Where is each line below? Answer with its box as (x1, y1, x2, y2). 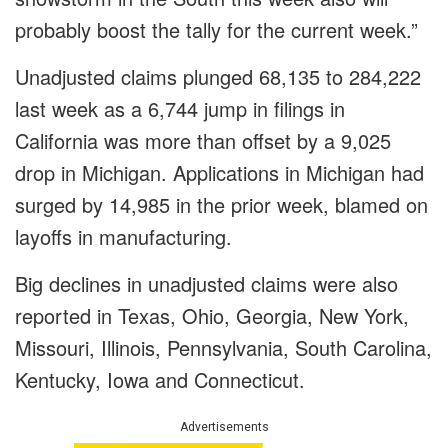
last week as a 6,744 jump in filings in (15, 94, 345, 124)
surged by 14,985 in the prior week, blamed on (15, 190, 428, 220)
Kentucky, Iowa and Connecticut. (15, 365, 305, 395)
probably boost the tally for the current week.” (15, 15, 418, 45)
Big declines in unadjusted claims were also (15, 269, 398, 299)
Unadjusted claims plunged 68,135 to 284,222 (15, 62, 421, 92)
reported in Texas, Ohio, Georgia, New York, (15, 301, 409, 331)
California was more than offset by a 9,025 (15, 126, 391, 156)
